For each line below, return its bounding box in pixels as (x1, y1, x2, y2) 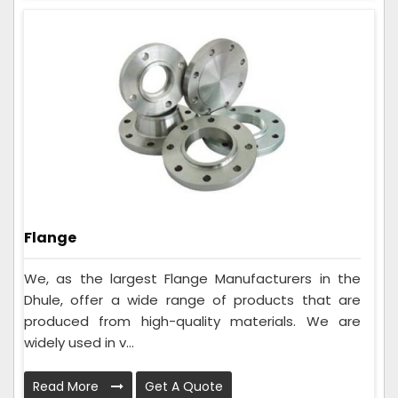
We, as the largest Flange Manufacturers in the (24, 268, 361, 288)
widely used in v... (24, 332, 134, 352)
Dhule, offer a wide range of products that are (24, 290, 361, 309)
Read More (33, 377, 102, 395)
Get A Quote (145, 377, 223, 395)
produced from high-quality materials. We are (24, 311, 361, 330)
